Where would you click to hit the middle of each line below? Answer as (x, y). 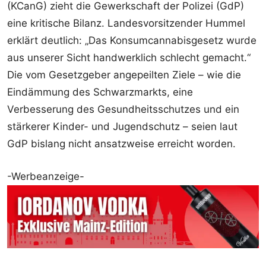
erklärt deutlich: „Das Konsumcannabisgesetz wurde (132, 41)
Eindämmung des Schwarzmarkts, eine (100, 92)
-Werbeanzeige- (46, 177)
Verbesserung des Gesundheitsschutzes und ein (123, 110)
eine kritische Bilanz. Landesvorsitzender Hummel (126, 23)
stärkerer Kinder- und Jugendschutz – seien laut (122, 127)
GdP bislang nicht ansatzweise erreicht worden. (121, 144)
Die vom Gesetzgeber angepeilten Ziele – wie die (124, 75)
